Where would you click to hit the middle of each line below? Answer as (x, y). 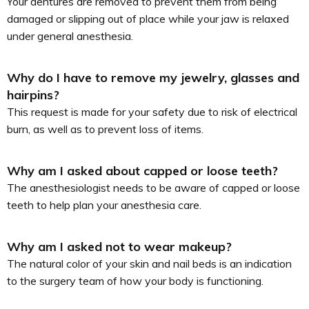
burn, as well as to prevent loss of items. (105, 129)
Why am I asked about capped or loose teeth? (142, 171)
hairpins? (33, 95)
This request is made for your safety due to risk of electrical (152, 112)
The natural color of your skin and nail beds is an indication (149, 263)
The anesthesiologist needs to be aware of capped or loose (153, 188)
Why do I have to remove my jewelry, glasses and (153, 78)
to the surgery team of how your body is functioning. (135, 281)
